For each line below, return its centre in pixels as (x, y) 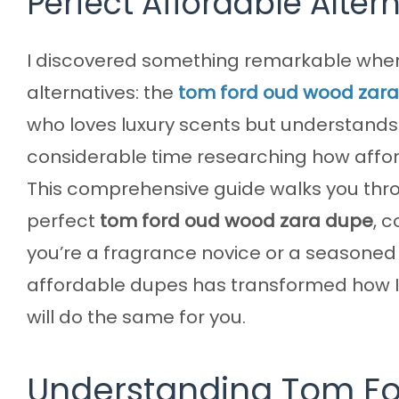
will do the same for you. (136, 317)
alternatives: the (102, 92)
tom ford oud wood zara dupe (236, 220)
